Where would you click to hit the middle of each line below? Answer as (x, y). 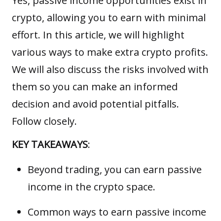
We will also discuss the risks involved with (110, 70)
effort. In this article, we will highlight (98, 35)
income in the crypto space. (92, 187)
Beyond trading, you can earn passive (115, 170)
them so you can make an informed (95, 87)
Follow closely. (44, 121)
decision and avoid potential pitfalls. (95, 104)
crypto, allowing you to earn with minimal (109, 18)
